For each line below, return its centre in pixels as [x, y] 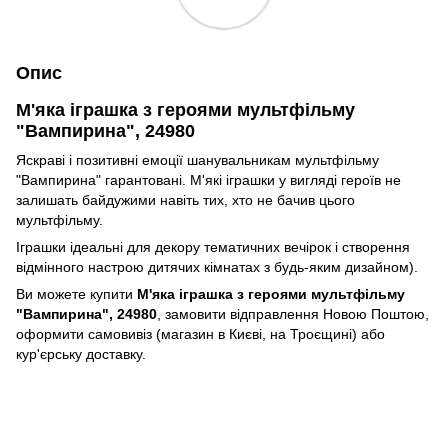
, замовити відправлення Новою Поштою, [293, 313]
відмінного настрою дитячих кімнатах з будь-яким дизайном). [217, 266]
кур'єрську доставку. [81, 353]
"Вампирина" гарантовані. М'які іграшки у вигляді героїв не [208, 179]
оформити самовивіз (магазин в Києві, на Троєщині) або [200, 333]
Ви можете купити [76, 293]
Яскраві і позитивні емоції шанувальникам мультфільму [197, 159]
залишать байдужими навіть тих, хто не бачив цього [185, 199]
